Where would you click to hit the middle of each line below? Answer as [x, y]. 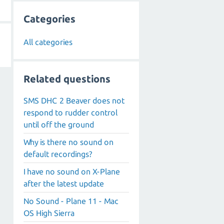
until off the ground [59, 125]
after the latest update [64, 184]
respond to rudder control [70, 113]
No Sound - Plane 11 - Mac [71, 201]
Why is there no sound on [68, 142]
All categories [48, 42]
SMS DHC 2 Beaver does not [74, 101]
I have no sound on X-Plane [72, 172]
